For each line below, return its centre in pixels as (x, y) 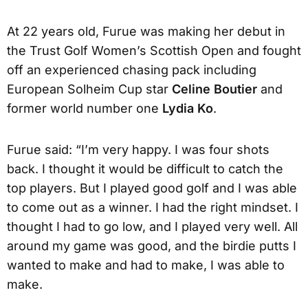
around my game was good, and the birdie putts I (152, 245)
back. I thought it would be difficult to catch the (145, 168)
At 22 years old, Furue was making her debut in (146, 31)
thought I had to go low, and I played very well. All (152, 226)
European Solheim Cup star (89, 89)
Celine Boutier (214, 89)
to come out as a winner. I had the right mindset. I (153, 207)
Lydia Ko (188, 108)
